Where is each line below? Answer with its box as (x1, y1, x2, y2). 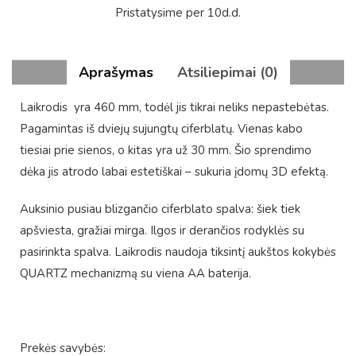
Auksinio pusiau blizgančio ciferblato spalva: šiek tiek (20, 201, 300, 217)
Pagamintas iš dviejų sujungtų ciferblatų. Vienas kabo (20, 121, 303, 137)
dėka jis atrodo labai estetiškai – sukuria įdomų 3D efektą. (20, 164, 328, 180)
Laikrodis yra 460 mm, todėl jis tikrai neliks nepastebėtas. (20, 99, 329, 115)
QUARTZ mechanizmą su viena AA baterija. (20, 265, 251, 281)
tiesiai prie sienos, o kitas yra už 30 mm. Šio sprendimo (20, 142, 311, 158)
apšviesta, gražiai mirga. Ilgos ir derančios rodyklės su (20, 222, 304, 238)
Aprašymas (78, 63, 153, 82)
